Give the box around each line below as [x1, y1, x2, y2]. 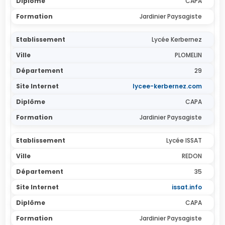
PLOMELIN [174, 51, 202, 59]
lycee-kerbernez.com [132, 82, 202, 90]
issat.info [171, 183, 202, 191]
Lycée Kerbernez [151, 35, 202, 44]
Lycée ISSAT [166, 136, 202, 145]
